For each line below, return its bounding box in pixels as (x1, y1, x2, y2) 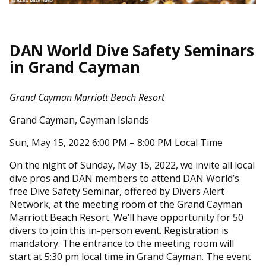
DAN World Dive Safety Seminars (9, 39, 255, 61)
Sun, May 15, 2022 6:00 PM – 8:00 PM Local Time (9, 135, 223, 149)
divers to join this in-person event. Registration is (9, 223, 229, 237)
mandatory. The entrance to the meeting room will (9, 236, 234, 250)
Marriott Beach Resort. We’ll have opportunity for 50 (9, 210, 243, 224)
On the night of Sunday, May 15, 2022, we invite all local (9, 158, 255, 172)
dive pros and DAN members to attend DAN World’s (9, 171, 239, 185)
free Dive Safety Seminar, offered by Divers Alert (9, 184, 224, 198)
